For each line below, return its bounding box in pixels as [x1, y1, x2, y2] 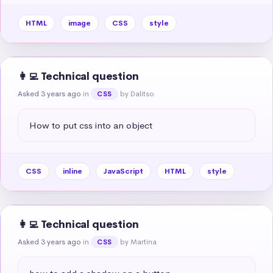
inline [63, 166, 82, 176]
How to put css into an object [29, 119, 152, 131]
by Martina [119, 236, 157, 247]
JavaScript [104, 166, 143, 176]
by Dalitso [119, 88, 154, 99]
